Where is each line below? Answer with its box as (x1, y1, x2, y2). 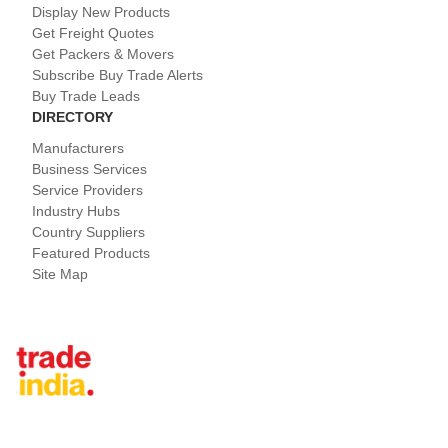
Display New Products (32, 4, 170, 21)
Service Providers (32, 182, 143, 199)
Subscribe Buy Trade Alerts (32, 67, 203, 84)
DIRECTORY (32, 109, 113, 126)
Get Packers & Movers (32, 46, 174, 63)
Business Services (32, 161, 147, 178)
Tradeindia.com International (101, 425, 347, 446)
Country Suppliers (32, 224, 145, 241)
